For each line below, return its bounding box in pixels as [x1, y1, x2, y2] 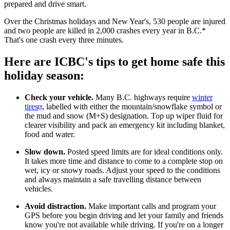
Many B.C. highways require [95, 92, 192, 102]
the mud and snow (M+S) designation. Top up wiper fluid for [25, 111, 223, 120]
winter [192, 92, 213, 102]
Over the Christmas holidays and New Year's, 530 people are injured [4, 16, 225, 26]
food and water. [25, 129, 75, 139]
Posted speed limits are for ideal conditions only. [65, 147, 223, 156]
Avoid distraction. [25, 201, 88, 210]
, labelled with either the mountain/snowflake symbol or [42, 102, 222, 111]
